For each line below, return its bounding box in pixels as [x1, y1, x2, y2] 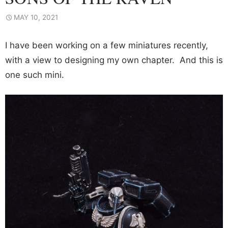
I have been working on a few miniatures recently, [5, 40, 208, 50]
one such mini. [5, 69, 64, 80]
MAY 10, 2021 [14, 13, 58, 21]
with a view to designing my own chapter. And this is [5, 54, 223, 65]
